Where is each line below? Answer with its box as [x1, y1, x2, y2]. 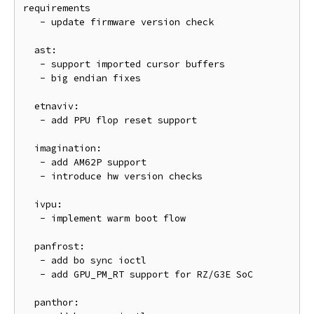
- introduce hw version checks [23, 170, 40, 182]
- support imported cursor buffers [23, 58, 40, 70]
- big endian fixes [23, 72, 40, 84]
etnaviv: [23, 100, 34, 112]
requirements [23, 2, 90, 14]
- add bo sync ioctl [23, 254, 40, 266]
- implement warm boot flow [23, 212, 40, 224]
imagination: [23, 142, 34, 154]
